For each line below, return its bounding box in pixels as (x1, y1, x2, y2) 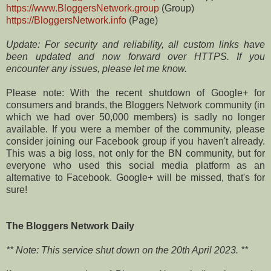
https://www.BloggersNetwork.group (6, 2, 159, 13)
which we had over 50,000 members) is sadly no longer (6, 111, 265, 122)
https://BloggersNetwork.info (6, 15, 126, 25)
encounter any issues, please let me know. (6, 63, 187, 74)
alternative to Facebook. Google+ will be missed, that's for (6, 172, 265, 183)
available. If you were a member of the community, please (6, 123, 265, 134)
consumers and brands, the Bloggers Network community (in (6, 99, 265, 110)
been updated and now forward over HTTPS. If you (6, 51, 265, 62)
